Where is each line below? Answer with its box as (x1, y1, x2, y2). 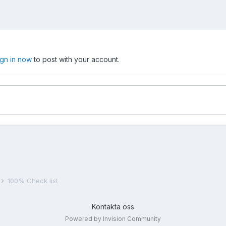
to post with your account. (32, 55, 120, 64)
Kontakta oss (92, 202, 134, 211)
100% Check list (8, 177, 58, 185)
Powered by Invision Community (65, 215, 161, 223)
